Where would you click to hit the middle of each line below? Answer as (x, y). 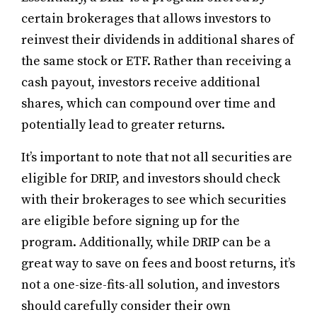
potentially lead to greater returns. (123, 125)
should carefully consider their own (126, 306)
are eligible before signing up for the (131, 221)
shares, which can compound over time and (148, 103)
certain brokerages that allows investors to (146, 18)
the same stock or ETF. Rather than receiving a (156, 61)
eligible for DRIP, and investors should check (151, 178)
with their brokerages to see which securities (154, 200)
